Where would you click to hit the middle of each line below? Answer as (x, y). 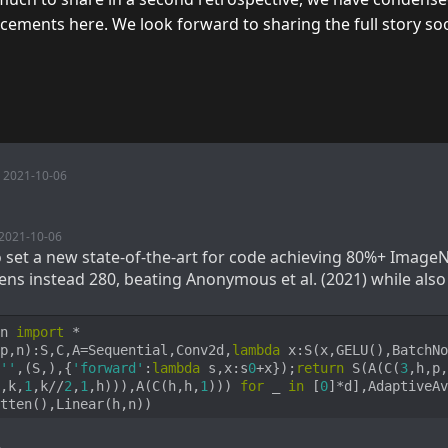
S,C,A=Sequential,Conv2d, (136, 350)
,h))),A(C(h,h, (144, 386)
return (320, 368)
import (40, 332)
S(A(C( (372, 368)
